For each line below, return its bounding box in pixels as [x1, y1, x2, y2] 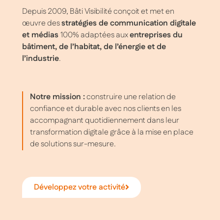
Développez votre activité [33, 181, 125, 193]
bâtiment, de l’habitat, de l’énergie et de [22, 41, 166, 53]
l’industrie [22, 53, 59, 64]
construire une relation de [85, 91, 176, 103]
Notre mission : [30, 91, 85, 103]
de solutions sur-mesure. [30, 138, 118, 150]
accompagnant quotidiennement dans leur [30, 114, 180, 126]
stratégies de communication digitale [61, 17, 196, 29]
